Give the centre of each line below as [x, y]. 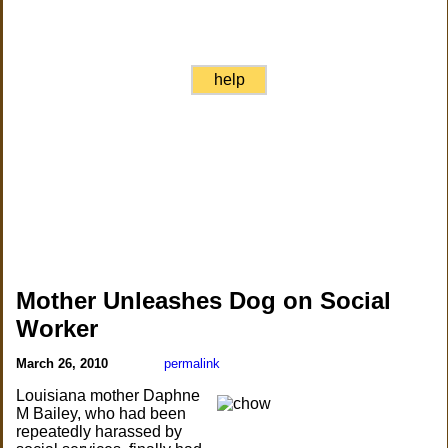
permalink [192, 363]
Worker [57, 328]
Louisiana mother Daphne [108, 395]
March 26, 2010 [64, 363]
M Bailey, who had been [101, 413]
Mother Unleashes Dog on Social [204, 300]
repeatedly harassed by [99, 431]
